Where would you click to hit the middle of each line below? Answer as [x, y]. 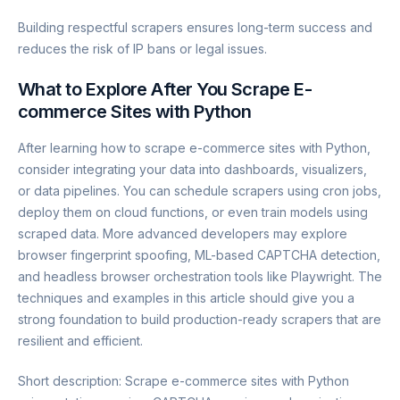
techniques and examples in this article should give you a [186, 298]
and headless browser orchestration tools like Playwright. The [200, 277]
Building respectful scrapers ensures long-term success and [195, 28]
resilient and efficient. [80, 341]
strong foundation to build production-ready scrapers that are [200, 320]
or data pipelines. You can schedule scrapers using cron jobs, [200, 191]
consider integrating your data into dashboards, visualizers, [192, 170]
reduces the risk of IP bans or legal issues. [142, 49]
